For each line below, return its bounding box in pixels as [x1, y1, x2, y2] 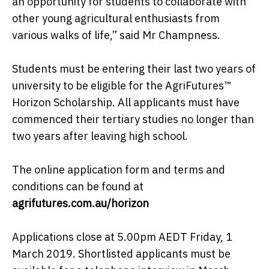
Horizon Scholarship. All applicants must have [12, 95, 240, 110]
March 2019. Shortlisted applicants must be [12, 247, 231, 261]
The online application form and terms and [12, 163, 225, 177]
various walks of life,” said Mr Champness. [12, 28, 220, 43]
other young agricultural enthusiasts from [12, 11, 220, 26]
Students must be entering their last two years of [12, 62, 256, 76]
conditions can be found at [12, 180, 144, 194]
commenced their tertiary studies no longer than [12, 112, 254, 127]
